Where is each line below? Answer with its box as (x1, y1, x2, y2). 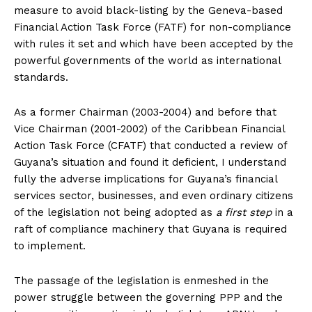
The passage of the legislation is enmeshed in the (14, 274, 269, 287)
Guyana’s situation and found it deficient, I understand (14, 155, 286, 169)
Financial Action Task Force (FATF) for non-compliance (14, 20, 291, 33)
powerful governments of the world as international (14, 54, 281, 67)
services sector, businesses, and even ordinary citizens (14, 189, 293, 202)
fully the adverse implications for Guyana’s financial (14, 172, 277, 185)
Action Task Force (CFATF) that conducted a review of (14, 139, 287, 152)
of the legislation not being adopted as (14, 205, 216, 219)
